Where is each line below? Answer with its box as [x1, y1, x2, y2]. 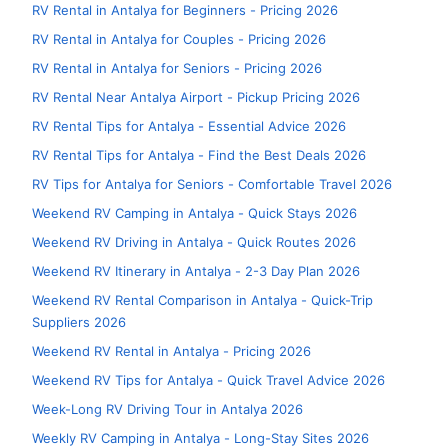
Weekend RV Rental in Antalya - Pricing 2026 [32, 343, 311, 359]
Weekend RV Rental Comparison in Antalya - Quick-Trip [32, 292, 374, 308]
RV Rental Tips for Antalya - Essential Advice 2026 [32, 118, 346, 134]
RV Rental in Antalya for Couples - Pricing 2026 [32, 31, 326, 47]
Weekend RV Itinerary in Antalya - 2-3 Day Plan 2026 [32, 263, 360, 279]
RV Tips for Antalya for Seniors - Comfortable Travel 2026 [32, 176, 392, 192]
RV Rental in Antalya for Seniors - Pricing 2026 [32, 60, 322, 76]
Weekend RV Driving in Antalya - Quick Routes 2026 [32, 234, 356, 250]
